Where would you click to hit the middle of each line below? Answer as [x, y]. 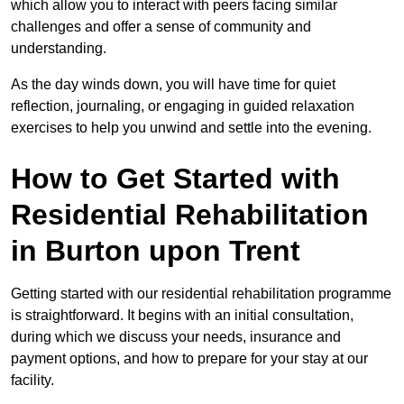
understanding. [60, 48]
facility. [32, 380]
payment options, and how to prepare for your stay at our [189, 358]
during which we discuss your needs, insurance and [176, 336]
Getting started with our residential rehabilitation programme [201, 293]
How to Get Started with [175, 178]
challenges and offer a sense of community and [161, 26]
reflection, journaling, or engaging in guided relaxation [183, 106]
